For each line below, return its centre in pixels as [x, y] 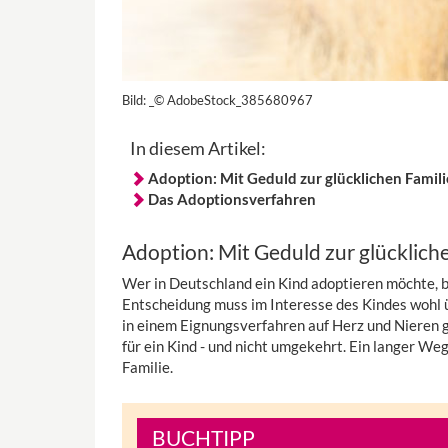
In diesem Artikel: [197, 148]
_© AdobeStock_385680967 [231, 100]
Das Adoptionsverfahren [231, 199]
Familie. [147, 367]
